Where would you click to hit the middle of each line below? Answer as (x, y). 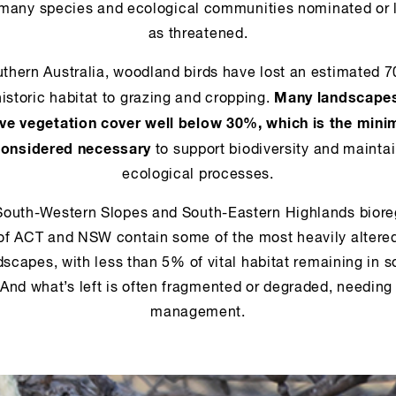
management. (198, 313)
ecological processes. (198, 175)
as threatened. (198, 34)
